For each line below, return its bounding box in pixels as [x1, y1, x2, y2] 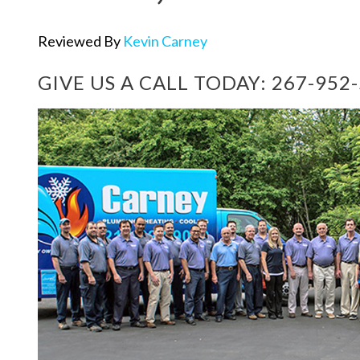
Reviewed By [38, 31, 123, 50]
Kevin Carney [123, 31, 207, 50]
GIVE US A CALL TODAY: [38, 71, 272, 95]
